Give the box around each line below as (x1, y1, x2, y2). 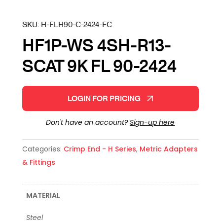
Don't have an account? (46, 117, 130, 128)
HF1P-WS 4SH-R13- (22, 33, 171, 57)
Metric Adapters (139, 144, 198, 154)
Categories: (22, 144, 64, 154)
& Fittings (22, 157, 55, 168)
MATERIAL (26, 190, 60, 201)
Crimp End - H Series (63, 144, 136, 154)
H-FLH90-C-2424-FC (40, 19, 112, 30)
